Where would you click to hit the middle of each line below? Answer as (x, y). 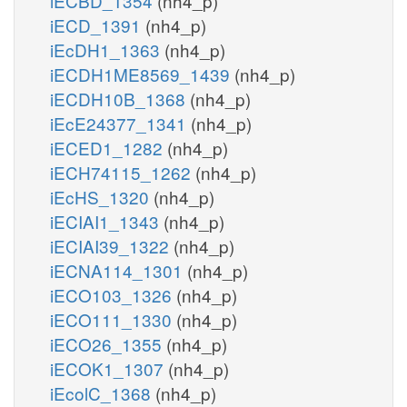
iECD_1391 (98, 25)
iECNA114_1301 (119, 270)
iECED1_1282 (109, 147)
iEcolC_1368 (103, 392)
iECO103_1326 (113, 294)
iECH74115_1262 (123, 172)
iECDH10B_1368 (120, 98)
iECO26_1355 (108, 343)
